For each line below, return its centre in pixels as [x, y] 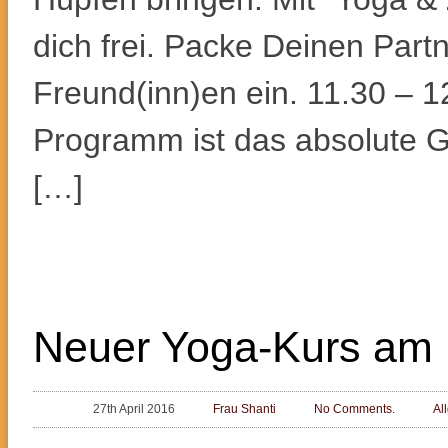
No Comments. [354, 409]
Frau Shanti [244, 409]
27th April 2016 [134, 409]
